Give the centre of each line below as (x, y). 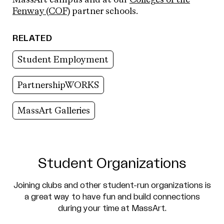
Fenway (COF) (41, 11)
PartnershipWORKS (58, 85)
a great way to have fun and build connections (112, 197)
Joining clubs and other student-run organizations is (112, 185)
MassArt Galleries (54, 111)
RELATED (32, 38)
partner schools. (105, 11)
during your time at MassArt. (112, 208)
